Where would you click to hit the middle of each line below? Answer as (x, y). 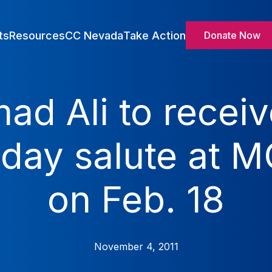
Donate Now (233, 35)
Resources (37, 35)
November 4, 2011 (136, 246)
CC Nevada (94, 35)
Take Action (155, 35)
